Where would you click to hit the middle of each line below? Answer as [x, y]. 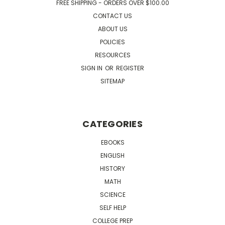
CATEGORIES [113, 124]
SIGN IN [92, 68]
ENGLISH [113, 155]
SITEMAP [113, 81]
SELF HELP [113, 207]
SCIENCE [113, 194]
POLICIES [113, 42]
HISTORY [113, 168]
